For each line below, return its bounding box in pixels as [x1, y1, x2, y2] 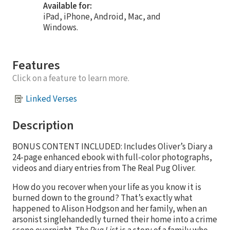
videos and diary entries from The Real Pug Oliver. [12, 162, 196, 175]
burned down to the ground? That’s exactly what [12, 192, 193, 205]
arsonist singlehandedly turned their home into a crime [12, 214, 217, 226]
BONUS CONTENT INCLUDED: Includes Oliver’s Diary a [12, 141, 213, 154]
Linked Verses [26, 92, 77, 105]
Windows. [43, 22, 78, 34]
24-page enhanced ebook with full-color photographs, [12, 151, 212, 164]
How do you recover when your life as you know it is [12, 181, 201, 194]
